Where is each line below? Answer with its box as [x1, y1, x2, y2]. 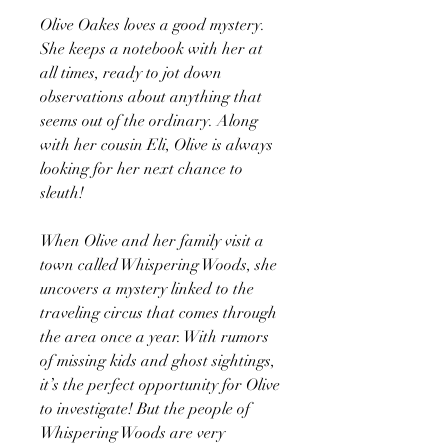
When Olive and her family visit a [40, 230, 264, 251]
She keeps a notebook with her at [40, 38, 263, 59]
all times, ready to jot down [40, 62, 222, 83]
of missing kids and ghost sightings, [40, 350, 275, 371]
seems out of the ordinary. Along [40, 110, 258, 131]
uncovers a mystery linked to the [40, 278, 254, 299]
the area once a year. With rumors [40, 326, 269, 347]
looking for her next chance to [40, 158, 243, 179]
